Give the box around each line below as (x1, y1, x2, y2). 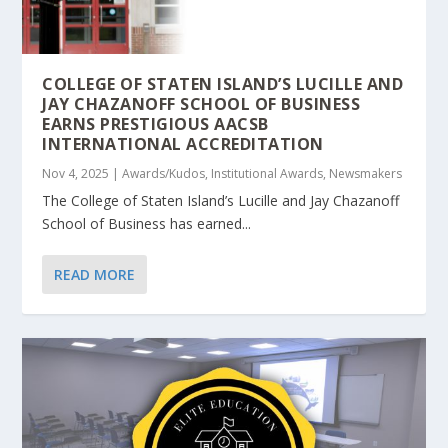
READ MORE (54, 264, 136, 284)
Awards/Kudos (122, 164, 206, 182)
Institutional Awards (211, 164, 324, 182)
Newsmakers (329, 164, 403, 182)
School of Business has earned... (42, 213, 252, 233)
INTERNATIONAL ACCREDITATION (42, 132, 324, 155)
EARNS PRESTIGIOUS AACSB (42, 112, 269, 135)
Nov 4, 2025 (42, 164, 110, 182)
